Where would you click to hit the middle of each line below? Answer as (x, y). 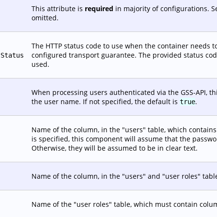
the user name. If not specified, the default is (106, 101)
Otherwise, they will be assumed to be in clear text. (115, 148)
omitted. (45, 18)
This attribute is (58, 8)
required (99, 8)
